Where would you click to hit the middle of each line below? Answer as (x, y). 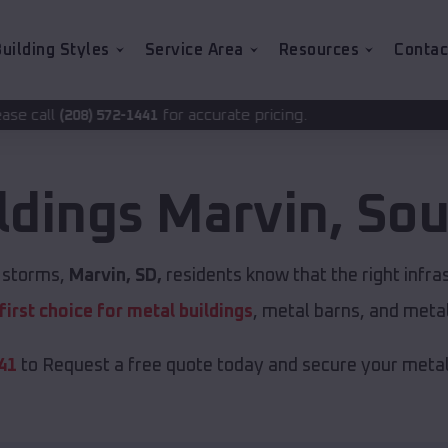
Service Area (194, 50)
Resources (318, 50)
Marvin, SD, (115, 276)
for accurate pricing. (97, 115)
